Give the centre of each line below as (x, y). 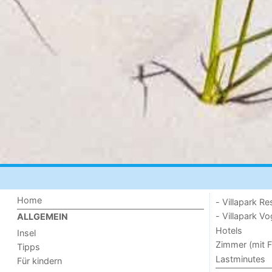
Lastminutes (240, 259)
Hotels (229, 230)
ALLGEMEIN (43, 217)
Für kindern (40, 261)
